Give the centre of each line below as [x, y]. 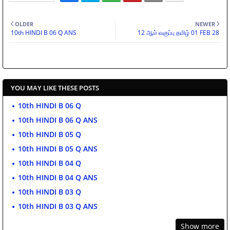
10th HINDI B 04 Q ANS [58, 178]
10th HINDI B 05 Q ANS [58, 149]
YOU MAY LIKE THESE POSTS [55, 88]
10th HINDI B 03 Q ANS [58, 206]
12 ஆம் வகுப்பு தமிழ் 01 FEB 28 [178, 33]
